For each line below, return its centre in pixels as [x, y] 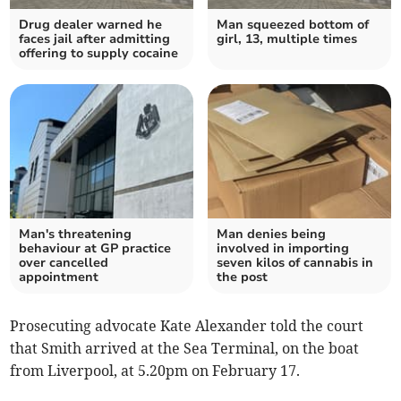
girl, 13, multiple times [287, 39]
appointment [59, 277]
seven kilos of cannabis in [295, 263]
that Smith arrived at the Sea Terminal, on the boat [185, 349]
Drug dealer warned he [91, 25]
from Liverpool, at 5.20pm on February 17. [155, 371]
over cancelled [64, 263]
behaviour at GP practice [95, 249]
